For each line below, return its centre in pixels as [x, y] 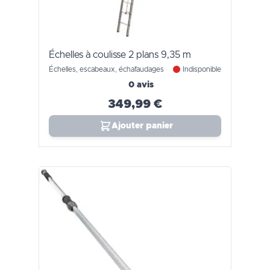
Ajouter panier [142, 126]
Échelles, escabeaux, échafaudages [106, 69]
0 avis [141, 85]
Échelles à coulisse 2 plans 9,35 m [120, 55]
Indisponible [202, 69]
